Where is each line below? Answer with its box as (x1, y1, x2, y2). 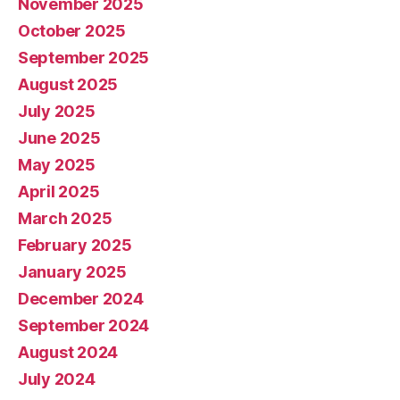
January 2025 (18, 262, 127, 282)
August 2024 (18, 343, 119, 362)
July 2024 (18, 370, 96, 389)
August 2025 (18, 75, 119, 95)
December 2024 (18, 289, 144, 309)
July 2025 (18, 102, 96, 121)
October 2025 (18, 21, 126, 41)
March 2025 (18, 209, 112, 229)
